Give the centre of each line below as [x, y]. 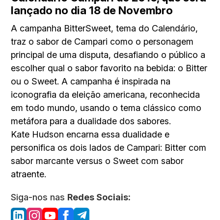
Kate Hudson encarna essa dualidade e [90, 135]
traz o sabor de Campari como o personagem [102, 42]
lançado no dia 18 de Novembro [92, 11]
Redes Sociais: [99, 197]
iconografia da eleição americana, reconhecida [106, 95]
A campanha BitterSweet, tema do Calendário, [105, 28]
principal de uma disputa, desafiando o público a [108, 55]
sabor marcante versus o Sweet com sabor [97, 161]
